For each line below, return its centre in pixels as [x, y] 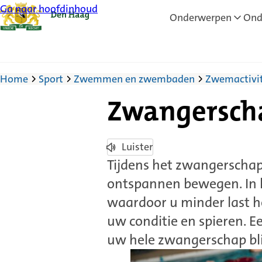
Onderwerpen [201, 18]
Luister [137, 147]
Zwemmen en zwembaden [134, 79]
